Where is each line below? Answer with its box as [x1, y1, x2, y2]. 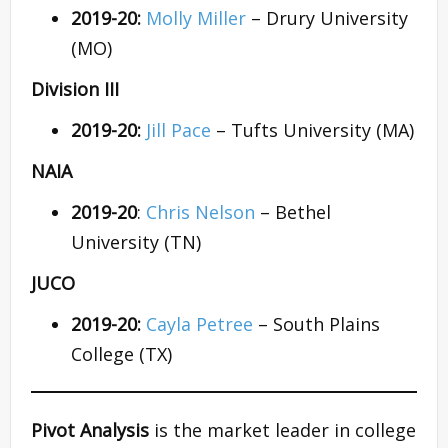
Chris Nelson [146, 200, 260, 225]
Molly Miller [146, 6, 246, 31]
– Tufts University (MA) [211, 118, 414, 143]
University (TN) [71, 230, 201, 255]
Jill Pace [146, 118, 211, 143]
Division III [31, 77, 119, 102]
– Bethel [260, 200, 331, 225]
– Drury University [246, 6, 408, 31]
